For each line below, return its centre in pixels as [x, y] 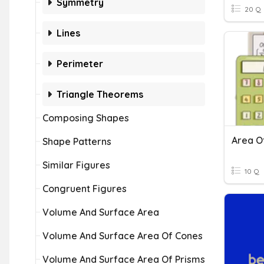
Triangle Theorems [100, 94]
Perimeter [80, 64]
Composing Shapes [86, 118]
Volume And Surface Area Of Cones [123, 236]
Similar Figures [76, 165]
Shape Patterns [77, 141]
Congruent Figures [85, 189]
